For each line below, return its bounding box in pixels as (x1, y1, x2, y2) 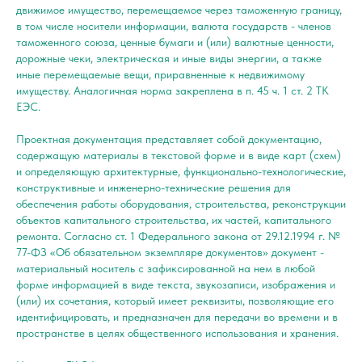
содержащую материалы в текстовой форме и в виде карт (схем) (16, 148, 341, 162)
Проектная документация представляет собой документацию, (16, 132, 322, 145)
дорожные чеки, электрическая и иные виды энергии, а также (16, 51, 322, 65)
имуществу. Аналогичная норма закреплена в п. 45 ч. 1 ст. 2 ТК (16, 83, 329, 97)
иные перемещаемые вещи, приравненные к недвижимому (16, 67, 305, 81)
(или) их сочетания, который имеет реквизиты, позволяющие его (16, 293, 334, 307)
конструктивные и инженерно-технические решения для (16, 180, 291, 194)
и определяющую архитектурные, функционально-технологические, (16, 164, 346, 178)
